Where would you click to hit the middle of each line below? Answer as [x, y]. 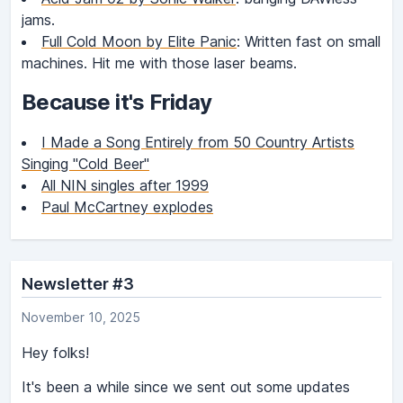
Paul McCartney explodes [127, 207]
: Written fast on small [309, 42]
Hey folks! [55, 353]
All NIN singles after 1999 [125, 186]
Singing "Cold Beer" [85, 164]
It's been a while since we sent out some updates [186, 387]
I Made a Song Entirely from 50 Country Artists [198, 143]
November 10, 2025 [81, 318]
